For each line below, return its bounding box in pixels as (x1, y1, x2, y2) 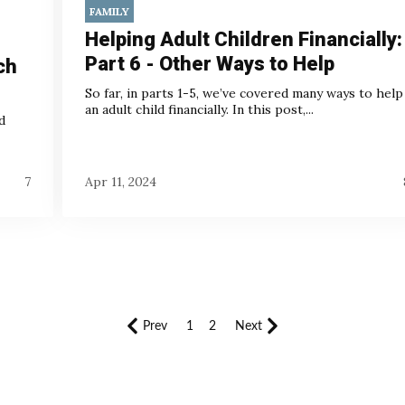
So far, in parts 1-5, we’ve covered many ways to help (85, 85, 403, 102)
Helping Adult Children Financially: (85, 28, 402, 52)
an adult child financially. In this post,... (85, 101, 314, 118)
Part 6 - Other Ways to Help (85, 52, 334, 76)
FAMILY (89, 5, 129, 19)
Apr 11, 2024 (85, 173, 156, 190)
